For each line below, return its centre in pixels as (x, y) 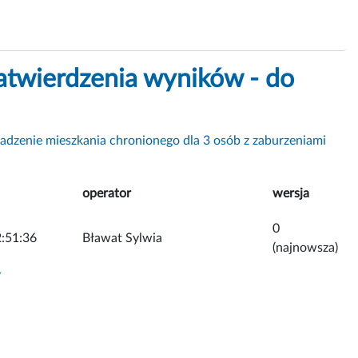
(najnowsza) (305, 247)
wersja (291, 193)
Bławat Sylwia (122, 238)
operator (107, 193)
